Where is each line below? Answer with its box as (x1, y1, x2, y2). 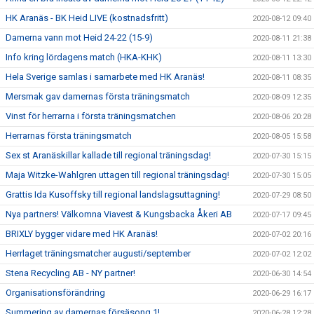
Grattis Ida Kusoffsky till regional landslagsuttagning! (6, 189, 220, 200)
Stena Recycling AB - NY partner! (6, 268, 135, 278)
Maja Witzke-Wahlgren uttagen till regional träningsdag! (6, 170, 229, 180)
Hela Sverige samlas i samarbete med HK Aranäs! (6, 71, 205, 82)
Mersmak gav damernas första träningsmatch (6, 91, 190, 102)
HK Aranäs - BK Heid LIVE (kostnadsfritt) (6, 13, 168, 23)
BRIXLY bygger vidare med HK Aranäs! (6, 228, 158, 239)
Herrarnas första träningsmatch (6, 130, 132, 141)
